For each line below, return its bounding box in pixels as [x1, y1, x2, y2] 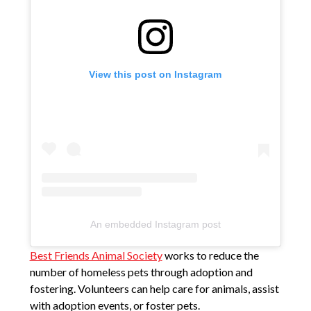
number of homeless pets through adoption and [29, 265, 253, 279]
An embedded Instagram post [90, 219, 221, 230]
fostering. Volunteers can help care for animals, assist [29, 282, 279, 296]
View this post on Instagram [89, 68, 222, 80]
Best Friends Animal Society [29, 249, 162, 262]
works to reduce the [162, 249, 259, 262]
